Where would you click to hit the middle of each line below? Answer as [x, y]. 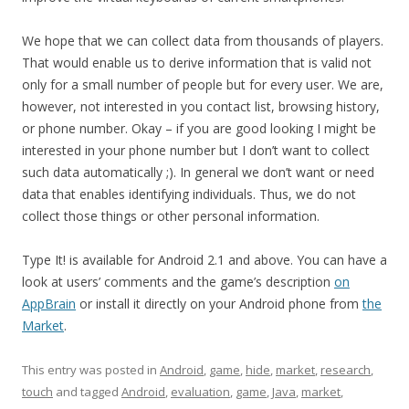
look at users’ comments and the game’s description [178, 281]
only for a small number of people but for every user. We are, [203, 84]
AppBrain [49, 303]
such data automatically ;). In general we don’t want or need [198, 172]
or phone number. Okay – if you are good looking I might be [199, 128]
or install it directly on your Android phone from [219, 303]
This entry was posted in [91, 369]
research [346, 369]
